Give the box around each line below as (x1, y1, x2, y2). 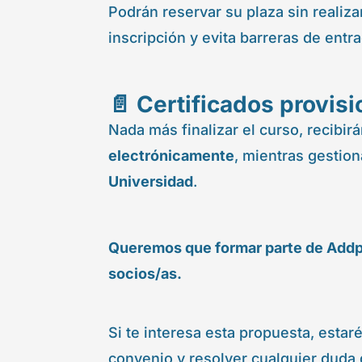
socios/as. (108, 264, 183, 282)
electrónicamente (108, 146, 235, 164)
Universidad (108, 172, 194, 190)
